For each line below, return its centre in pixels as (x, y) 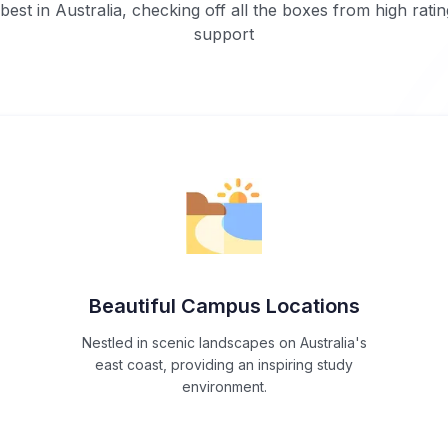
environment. (224, 387)
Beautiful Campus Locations (224, 306)
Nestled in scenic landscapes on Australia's (224, 343)
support (224, 34)
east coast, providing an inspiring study (224, 365)
